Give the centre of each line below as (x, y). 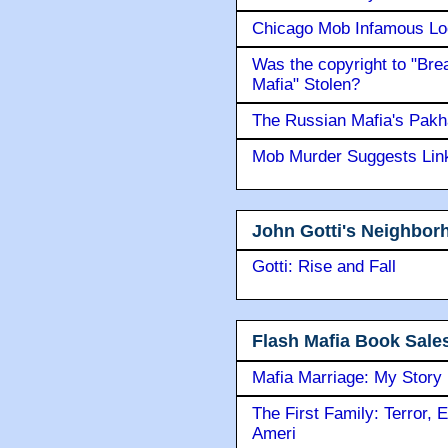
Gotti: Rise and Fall (324, 267)
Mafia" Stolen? (306, 84)
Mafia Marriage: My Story (347, 377)
